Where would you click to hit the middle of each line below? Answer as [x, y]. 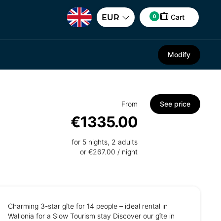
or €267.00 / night [109, 152]
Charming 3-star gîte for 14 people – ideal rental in [88, 206]
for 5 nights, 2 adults [105, 142]
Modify [179, 55]
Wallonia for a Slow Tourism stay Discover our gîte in [91, 216]
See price [175, 104]
